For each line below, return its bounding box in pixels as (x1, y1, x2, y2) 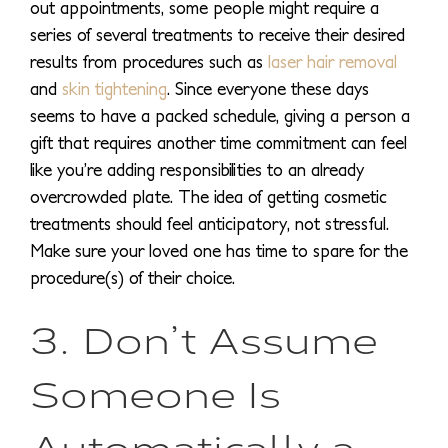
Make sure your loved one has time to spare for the (30, 239, 408, 261)
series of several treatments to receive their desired (30, 23, 405, 45)
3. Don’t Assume (30, 309, 378, 366)
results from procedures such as (30, 50, 268, 72)
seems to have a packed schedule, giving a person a (30, 104, 410, 126)
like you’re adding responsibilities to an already (30, 158, 364, 180)
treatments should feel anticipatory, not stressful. (30, 212, 389, 234)
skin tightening (62, 77, 167, 99)
